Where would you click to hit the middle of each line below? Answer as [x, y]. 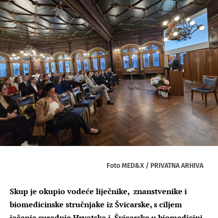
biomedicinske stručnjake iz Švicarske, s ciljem [96, 204]
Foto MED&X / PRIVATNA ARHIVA [155, 165]
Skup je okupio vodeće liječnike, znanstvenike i [98, 191]
